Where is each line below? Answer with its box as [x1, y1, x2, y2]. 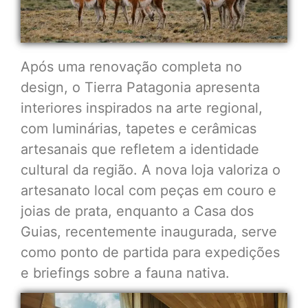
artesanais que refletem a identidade [21, 140, 259, 157]
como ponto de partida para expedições [21, 243, 280, 261]
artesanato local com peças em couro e [21, 181, 276, 199]
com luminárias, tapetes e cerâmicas [21, 120, 256, 137]
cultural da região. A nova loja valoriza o [21, 161, 280, 178]
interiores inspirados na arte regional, [21, 99, 263, 116]
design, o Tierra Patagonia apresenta [21, 78, 260, 96]
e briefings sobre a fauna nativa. [21, 264, 230, 281]
